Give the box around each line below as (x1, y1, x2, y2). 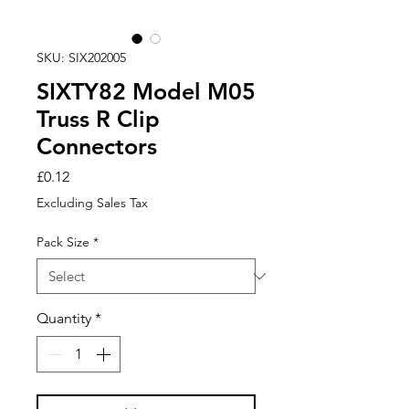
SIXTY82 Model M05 (37, 78, 256, 105)
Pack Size (37, 234, 89, 250)
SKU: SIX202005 (37, 49, 126, 66)
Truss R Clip (37, 105, 160, 132)
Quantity (37, 309, 91, 327)
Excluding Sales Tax (37, 194, 148, 211)
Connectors (37, 132, 157, 160)
